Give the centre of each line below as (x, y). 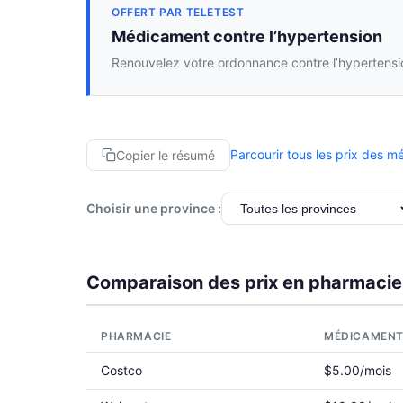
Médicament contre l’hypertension (247, 37)
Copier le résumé (166, 155)
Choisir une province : (154, 208)
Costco (121, 370)
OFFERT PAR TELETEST (178, 13)
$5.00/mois (358, 370)
